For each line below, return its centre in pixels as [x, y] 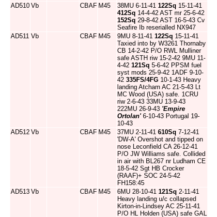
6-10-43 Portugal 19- [170, 116]
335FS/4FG [142, 80]
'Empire [173, 109]
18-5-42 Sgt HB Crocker [151, 168]
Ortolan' [129, 116]
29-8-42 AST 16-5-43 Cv [170, 20]
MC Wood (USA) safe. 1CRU [158, 94]
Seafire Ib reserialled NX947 [156, 27]
